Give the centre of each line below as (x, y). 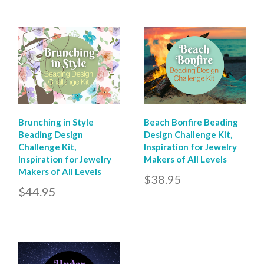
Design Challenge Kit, (188, 134)
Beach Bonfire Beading (191, 122)
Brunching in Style (56, 122)
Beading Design (51, 134)
